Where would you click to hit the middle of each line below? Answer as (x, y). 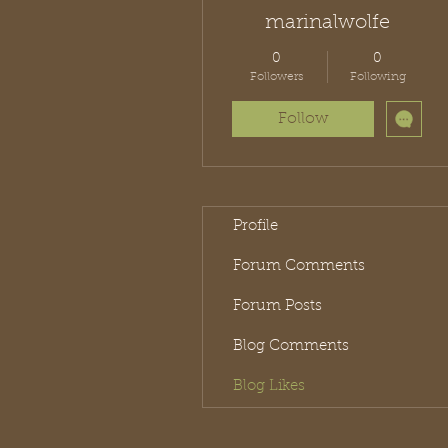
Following (377, 76)
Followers (276, 76)
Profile (255, 226)
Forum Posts (277, 306)
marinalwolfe (327, 22)
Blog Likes (269, 386)
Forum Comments (299, 266)
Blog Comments (291, 346)
